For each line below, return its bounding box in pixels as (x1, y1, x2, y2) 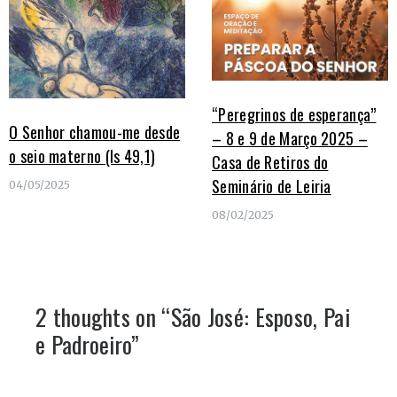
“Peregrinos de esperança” (212, 103, 377, 127)
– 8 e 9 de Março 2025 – (212, 127, 368, 151)
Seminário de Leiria (212, 175, 331, 198)
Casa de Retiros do (212, 151, 329, 175)
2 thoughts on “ (35, 300, 171, 335)
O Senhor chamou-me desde (9, 121, 181, 144)
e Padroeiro (35, 327, 132, 362)
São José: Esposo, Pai (170, 300, 350, 335)
